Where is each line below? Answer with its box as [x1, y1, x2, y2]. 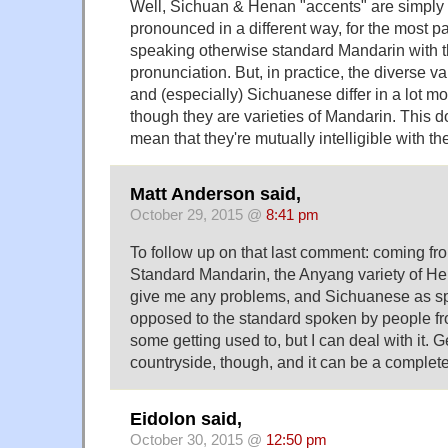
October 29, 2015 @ [130, 207, 266, 224]
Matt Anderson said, [130, 184, 301, 205]
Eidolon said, [130, 408, 242, 429]
